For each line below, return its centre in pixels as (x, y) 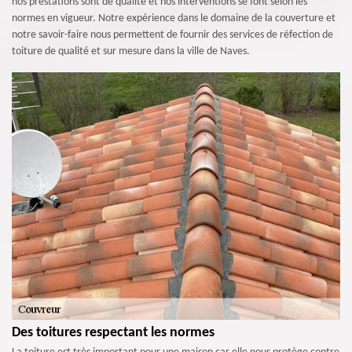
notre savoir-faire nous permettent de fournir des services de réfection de (172, 35)
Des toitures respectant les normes (113, 333)
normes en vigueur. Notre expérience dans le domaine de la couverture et (174, 18)
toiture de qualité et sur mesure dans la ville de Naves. (131, 51)
